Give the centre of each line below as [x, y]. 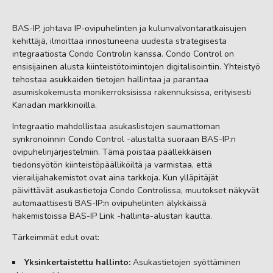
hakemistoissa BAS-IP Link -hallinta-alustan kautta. [112, 216]
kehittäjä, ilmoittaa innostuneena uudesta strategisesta [119, 41]
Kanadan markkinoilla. [55, 105]
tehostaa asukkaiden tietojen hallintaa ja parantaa [110, 80]
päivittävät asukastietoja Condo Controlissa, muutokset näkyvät [136, 190]
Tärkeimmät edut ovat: [56, 237]
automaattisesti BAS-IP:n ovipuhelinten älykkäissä [109, 203]
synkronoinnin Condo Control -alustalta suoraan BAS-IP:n [124, 139]
